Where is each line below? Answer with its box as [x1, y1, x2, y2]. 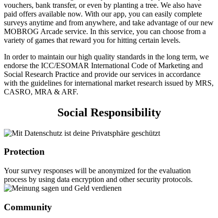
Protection [4, 146, 45, 157]
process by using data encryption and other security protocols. [4, 175, 193, 184]
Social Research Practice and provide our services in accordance [4, 70, 200, 78]
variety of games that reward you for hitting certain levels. [4, 36, 181, 44]
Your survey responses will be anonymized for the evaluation [4, 166, 191, 175]
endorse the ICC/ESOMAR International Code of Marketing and [4, 61, 203, 70]
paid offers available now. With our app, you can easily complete [4, 9, 202, 18]
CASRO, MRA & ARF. [4, 87, 78, 96]
